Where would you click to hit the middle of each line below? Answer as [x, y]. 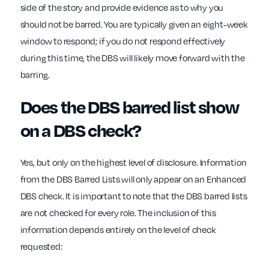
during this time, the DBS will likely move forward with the [132, 58]
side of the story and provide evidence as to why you [122, 8]
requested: [41, 246]
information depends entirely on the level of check [118, 230]
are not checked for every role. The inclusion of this [118, 213]
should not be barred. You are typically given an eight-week [134, 24]
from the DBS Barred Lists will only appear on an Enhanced [133, 179]
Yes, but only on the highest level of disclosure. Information [133, 162]
